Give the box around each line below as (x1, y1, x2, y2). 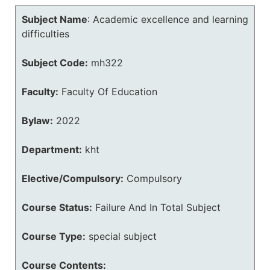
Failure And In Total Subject (95, 201, 221, 213)
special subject (89, 230, 157, 242)
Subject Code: (22, 57, 88, 69)
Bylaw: (22, 115, 53, 127)
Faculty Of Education (61, 86, 157, 98)
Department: (22, 143, 82, 155)
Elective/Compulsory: (22, 172, 124, 184)
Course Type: (22, 230, 86, 242)
